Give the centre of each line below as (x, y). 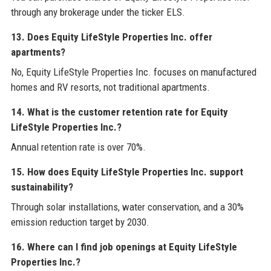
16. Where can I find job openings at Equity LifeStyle (124, 247)
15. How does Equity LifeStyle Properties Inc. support (127, 172)
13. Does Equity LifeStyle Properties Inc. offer (111, 37)
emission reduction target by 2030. (80, 222)
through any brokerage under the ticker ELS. (98, 12)
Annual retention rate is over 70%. (78, 147)
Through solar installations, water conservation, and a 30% (127, 207)
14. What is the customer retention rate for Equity (119, 112)
